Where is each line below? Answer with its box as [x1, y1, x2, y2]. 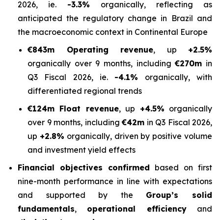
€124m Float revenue [27, 104, 119, 113]
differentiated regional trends [27, 86, 142, 96]
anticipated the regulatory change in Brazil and [18, 13, 212, 23]
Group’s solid [146, 190, 213, 200]
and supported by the [18, 190, 146, 200]
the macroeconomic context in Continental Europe [18, 27, 208, 37]
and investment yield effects [27, 145, 136, 155]
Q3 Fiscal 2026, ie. [27, 72, 115, 82]
